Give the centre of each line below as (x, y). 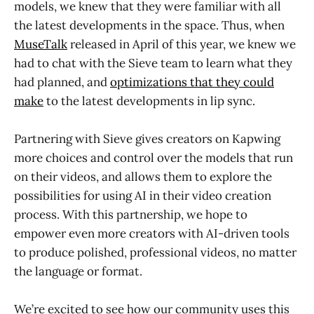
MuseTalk (41, 44)
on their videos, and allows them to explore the (143, 177)
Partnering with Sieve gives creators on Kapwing (147, 139)
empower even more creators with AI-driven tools (152, 234)
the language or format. (78, 272)
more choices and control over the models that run (153, 158)
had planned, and (62, 82)
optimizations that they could (192, 82)
